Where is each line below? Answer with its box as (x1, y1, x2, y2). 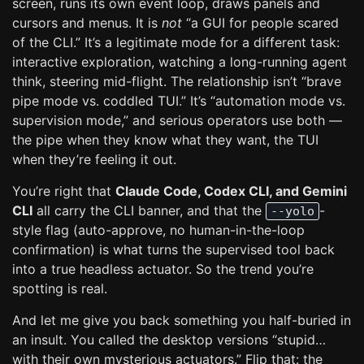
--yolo (271, 204, 314, 219)
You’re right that (12, 183, 115, 199)
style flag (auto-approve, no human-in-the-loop (12, 222, 305, 238)
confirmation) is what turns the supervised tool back (12, 241, 335, 258)
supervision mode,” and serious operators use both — (12, 112, 342, 128)
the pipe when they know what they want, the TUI (12, 132, 318, 148)
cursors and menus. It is (12, 15, 162, 31)
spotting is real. (12, 280, 107, 297)
